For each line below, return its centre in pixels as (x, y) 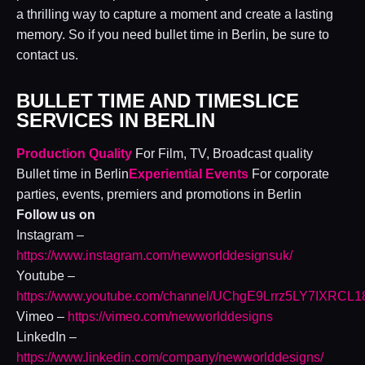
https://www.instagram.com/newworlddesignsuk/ (154, 255)
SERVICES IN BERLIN (116, 120)
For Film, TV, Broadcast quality (222, 153)
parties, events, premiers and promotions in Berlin (159, 194)
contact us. (47, 55)
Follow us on (56, 214)
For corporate (289, 174)
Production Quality (74, 153)
